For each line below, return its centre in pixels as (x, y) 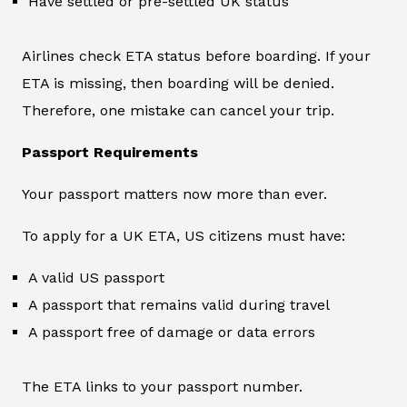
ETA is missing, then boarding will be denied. (178, 84)
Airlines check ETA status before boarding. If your (196, 56)
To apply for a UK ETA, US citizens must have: (184, 236)
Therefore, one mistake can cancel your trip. (178, 111)
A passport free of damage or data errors (172, 333)
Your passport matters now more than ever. (174, 194)
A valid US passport (96, 278)
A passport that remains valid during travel (179, 305)
